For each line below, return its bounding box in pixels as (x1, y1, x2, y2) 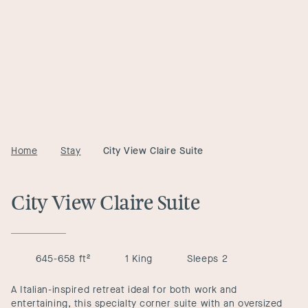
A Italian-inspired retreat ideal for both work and (11, 283, 237, 296)
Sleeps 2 (186, 252, 228, 265)
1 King (124, 252, 153, 265)
